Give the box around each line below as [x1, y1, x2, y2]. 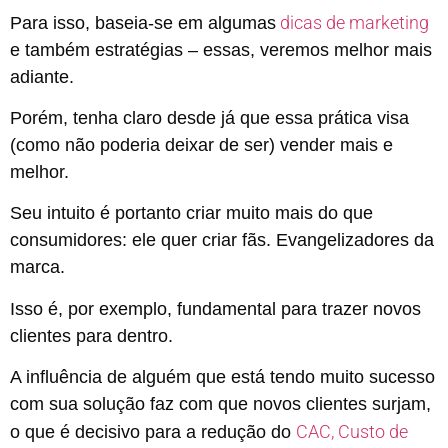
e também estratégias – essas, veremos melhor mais [10, 39, 432, 60]
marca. [10, 257, 65, 278]
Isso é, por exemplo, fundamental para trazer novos [10, 298, 421, 319]
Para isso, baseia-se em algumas [10, 12, 276, 33]
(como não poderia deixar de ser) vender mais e [10, 135, 393, 156]
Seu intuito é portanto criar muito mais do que [10, 203, 373, 224]
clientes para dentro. [10, 325, 173, 346]
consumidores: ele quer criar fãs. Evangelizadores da [10, 230, 434, 251]
